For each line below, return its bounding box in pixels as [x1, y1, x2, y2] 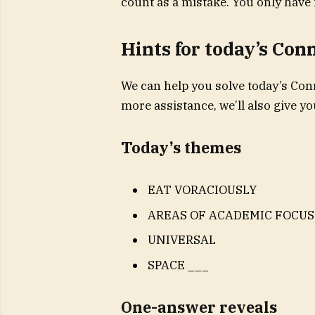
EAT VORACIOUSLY [147, 182, 257, 198]
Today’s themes [120, 137, 241, 157]
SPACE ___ [147, 257, 209, 273]
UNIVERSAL [147, 232, 216, 248]
